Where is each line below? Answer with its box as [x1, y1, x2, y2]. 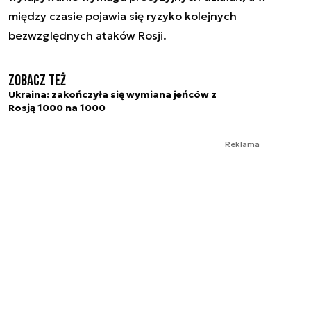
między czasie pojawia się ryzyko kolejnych [8, 8, 237, 23]
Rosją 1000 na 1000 [8, 101, 106, 114]
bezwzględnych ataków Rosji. [8, 28, 167, 42]
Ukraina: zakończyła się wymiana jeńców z [8, 87, 217, 101]
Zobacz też [8, 71, 66, 90]
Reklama [225, 139, 260, 150]
